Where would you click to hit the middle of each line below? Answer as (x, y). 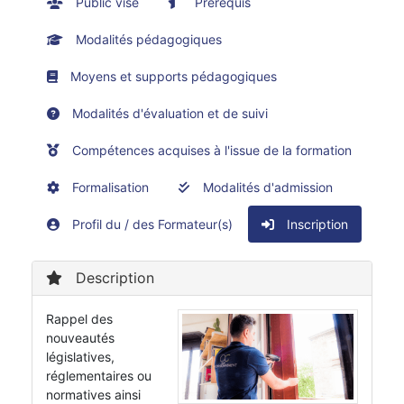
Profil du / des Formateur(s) (151, 225)
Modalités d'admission (266, 188)
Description (113, 278)
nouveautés (80, 338)
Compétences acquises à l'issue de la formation (210, 151)
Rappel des (79, 319)
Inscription (316, 225)
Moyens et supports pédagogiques (172, 77)
